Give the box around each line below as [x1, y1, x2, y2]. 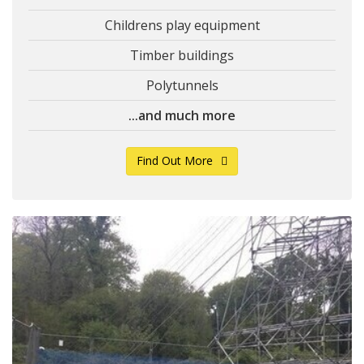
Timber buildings [130, 46, 234, 65]
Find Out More [136, 153, 213, 169]
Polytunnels [145, 76, 219, 95]
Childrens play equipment [104, 16, 260, 35]
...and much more [128, 106, 236, 125]
